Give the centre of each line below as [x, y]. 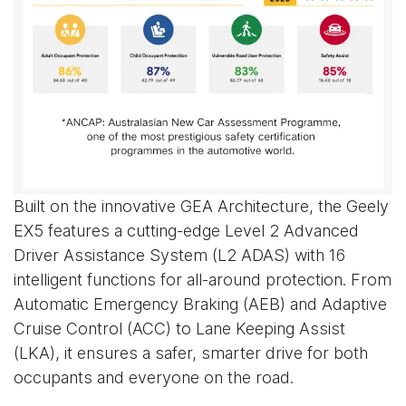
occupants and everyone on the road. [154, 378]
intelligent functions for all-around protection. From [203, 280]
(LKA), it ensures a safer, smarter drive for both [191, 353]
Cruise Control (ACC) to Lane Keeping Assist [179, 329]
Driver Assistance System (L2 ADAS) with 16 [179, 256]
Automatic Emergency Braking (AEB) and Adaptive [200, 304]
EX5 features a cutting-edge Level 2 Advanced [186, 231]
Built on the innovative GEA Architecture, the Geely [201, 207]
